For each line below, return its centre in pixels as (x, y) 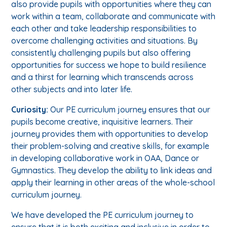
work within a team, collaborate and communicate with (113, 16)
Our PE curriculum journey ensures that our (130, 109)
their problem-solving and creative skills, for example (110, 146)
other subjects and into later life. (72, 89)
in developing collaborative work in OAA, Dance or (105, 158)
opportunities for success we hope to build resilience (109, 65)
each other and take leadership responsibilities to (104, 28)
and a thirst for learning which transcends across (103, 77)
